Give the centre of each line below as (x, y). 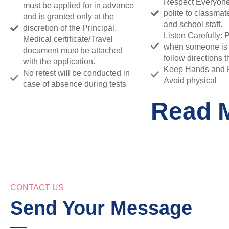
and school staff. (193, 24)
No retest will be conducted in (76, 73)
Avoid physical (190, 80)
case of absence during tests (75, 84)
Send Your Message (101, 208)
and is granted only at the (68, 16)
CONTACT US (37, 187)
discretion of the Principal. (70, 28)
